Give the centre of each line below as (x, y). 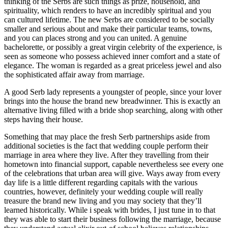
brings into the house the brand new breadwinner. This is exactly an (112, 101)
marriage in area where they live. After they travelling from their (106, 155)
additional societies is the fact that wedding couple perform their (106, 146)
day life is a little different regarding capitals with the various (101, 182)
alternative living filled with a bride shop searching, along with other (113, 110)
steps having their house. (44, 119)
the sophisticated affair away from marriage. (74, 74)
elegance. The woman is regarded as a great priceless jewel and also (113, 65)
